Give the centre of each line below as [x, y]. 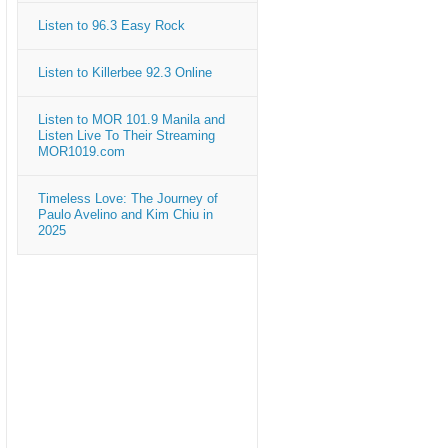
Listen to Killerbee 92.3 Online [125, 72]
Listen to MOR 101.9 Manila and [131, 119]
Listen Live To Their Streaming [126, 135]
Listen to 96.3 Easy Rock [111, 25]
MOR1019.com [81, 151]
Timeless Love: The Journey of [128, 198]
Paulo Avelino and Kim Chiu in [125, 214]
